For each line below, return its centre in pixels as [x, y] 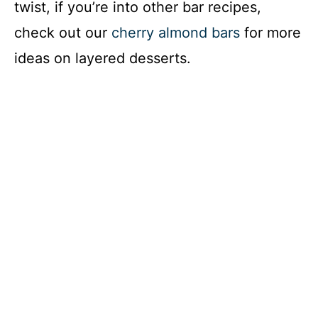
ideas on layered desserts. [103, 59]
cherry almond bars [176, 33]
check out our [63, 33]
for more [270, 33]
